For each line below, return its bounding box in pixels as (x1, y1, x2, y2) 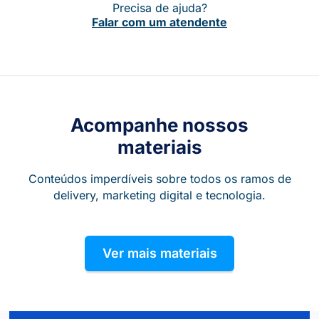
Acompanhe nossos (70, 114, 249, 137)
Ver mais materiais (102, 246, 217, 261)
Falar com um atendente (92, 14, 227, 29)
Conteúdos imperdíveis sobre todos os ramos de (28, 172, 291, 187)
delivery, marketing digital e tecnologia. (53, 188, 266, 203)
